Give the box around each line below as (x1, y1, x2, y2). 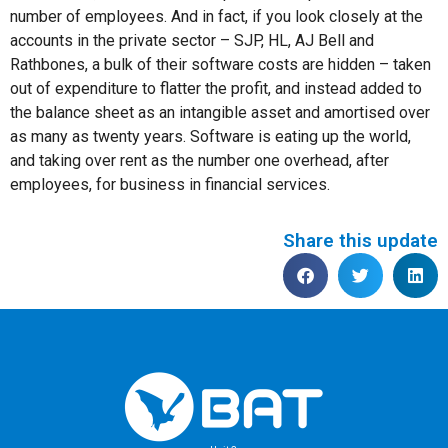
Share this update (283, 229, 438, 253)
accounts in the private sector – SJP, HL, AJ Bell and (10, 30, 374, 50)
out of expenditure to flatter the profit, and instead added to (10, 78, 422, 98)
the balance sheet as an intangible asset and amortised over (10, 102, 430, 122)
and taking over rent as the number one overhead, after (10, 150, 389, 170)
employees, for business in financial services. (10, 174, 330, 194)
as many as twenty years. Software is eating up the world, (10, 126, 411, 146)
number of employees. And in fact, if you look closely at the (10, 6, 423, 26)
